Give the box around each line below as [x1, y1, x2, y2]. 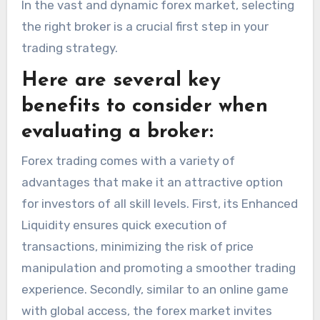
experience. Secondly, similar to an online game [21, 281, 289, 296]
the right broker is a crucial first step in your [21, 19, 269, 34]
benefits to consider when [21, 96, 268, 117]
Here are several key [21, 71, 221, 91]
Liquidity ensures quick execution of [21, 217, 227, 232]
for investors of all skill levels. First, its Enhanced [21, 196, 298, 211]
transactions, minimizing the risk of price [21, 239, 254, 254]
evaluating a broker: [21, 122, 214, 143]
